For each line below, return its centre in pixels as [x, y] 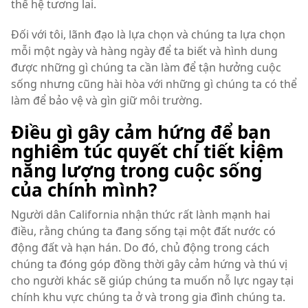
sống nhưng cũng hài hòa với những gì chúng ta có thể [154, 84]
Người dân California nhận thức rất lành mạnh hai [141, 214]
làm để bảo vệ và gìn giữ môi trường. [107, 100]
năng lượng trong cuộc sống [136, 170]
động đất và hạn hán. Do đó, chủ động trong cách [140, 247]
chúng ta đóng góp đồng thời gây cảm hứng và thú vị [149, 264]
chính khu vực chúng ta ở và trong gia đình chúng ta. [148, 297]
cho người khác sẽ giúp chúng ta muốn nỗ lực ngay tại [152, 280]
